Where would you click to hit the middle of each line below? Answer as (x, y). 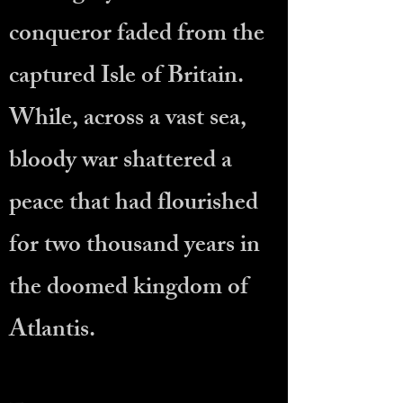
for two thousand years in (134, 247)
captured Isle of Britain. (126, 78)
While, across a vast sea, (128, 120)
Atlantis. (52, 331)
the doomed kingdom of (129, 289)
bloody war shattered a (121, 162)
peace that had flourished (134, 205)
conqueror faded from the (137, 36)
